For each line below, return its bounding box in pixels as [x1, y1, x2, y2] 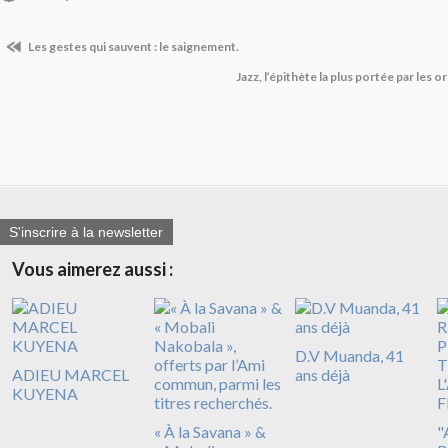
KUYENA [12, 383, 78, 403]
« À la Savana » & [153, 421, 266, 441]
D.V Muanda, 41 [295, 345, 404, 365]
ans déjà [295, 364, 350, 384]
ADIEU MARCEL [12, 364, 129, 384]
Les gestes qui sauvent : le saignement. [26, 38, 239, 54]
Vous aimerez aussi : [12, 257, 173, 280]
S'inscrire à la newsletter [9, 223, 163, 240]
